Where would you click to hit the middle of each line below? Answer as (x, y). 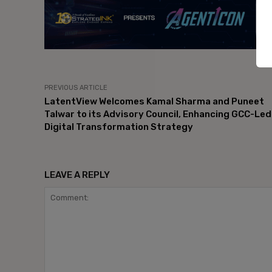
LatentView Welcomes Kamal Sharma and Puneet (154, 101)
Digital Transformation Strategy (119, 127)
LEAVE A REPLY (77, 175)
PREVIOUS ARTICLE (76, 87)
